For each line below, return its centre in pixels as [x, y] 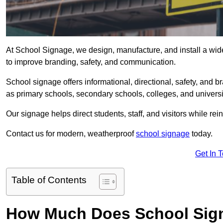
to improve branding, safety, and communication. [92, 62]
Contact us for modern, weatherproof [71, 134]
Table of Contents [49, 180]
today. [201, 134]
